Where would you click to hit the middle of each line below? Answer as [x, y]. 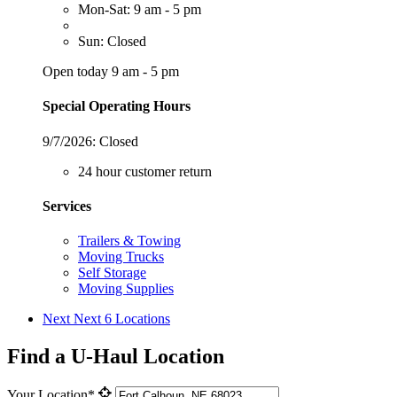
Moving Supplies [126, 289]
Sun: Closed [112, 42]
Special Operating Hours [117, 106]
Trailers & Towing [129, 241]
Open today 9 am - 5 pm [111, 72]
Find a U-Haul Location [116, 357]
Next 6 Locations [122, 319]
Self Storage [112, 273]
